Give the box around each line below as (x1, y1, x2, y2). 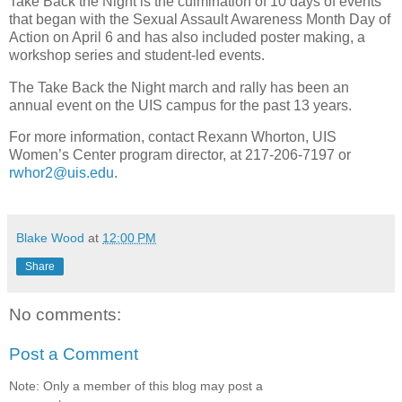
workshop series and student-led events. (9, 47, 268, 63)
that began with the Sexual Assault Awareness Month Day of (9, 11, 390, 27)
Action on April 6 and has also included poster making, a (9, 29, 365, 45)
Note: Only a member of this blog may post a (9, 379, 263, 394)
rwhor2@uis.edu (9, 165, 114, 181)
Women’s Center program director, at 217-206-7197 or (9, 147, 351, 163)
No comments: (9, 305, 121, 325)
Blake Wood (16, 231, 84, 246)
